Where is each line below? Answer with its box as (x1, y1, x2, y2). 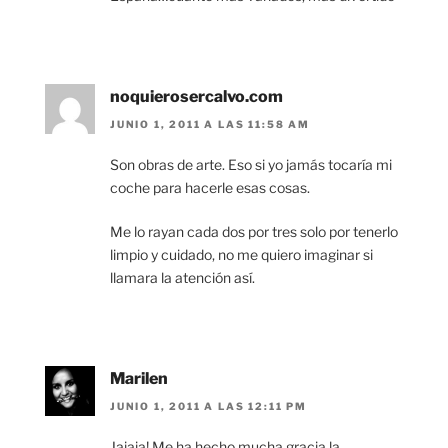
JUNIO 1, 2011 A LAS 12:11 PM (110, 400, 307, 413)
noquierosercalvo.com (110, 86, 283, 106)
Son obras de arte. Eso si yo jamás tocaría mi (110, 156, 392, 174)
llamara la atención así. (110, 269, 255, 287)
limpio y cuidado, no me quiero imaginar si (110, 246, 373, 264)
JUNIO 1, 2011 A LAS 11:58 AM (110, 118, 310, 131)
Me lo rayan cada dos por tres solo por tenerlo (110, 223, 398, 241)
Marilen (110, 369, 168, 389)
